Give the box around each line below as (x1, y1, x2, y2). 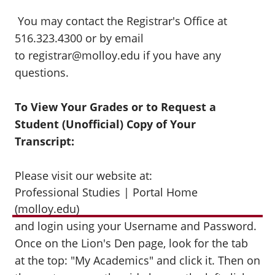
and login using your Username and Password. (15, 219, 257, 233)
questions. (15, 65, 72, 80)
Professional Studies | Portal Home (15, 185, 198, 199)
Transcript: (15, 134, 77, 149)
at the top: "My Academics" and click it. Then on (15, 253, 260, 268)
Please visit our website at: (15, 168, 155, 183)
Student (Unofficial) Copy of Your (15, 117, 196, 131)
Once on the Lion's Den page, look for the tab (15, 236, 248, 250)
